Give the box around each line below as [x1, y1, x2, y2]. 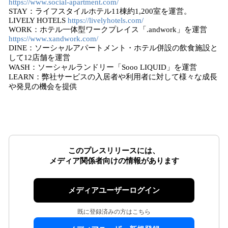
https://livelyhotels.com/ [68, 16, 144, 24]
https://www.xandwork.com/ [9, 35, 98, 43]
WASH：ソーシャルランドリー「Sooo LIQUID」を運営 [9, 63, 197, 71]
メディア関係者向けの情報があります [49, 157, 179, 165]
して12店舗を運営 [9, 53, 70, 62]
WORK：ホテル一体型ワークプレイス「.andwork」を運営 [9, 25, 217, 34]
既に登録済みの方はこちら [77, 208, 151, 215]
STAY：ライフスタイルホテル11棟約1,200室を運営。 [9, 7, 199, 15]
